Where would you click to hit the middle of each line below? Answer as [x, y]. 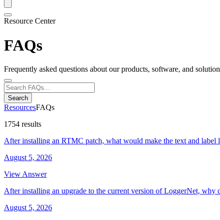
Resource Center [30, 21]
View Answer [25, 174]
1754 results [23, 124]
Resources [20, 108]
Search [18, 98]
